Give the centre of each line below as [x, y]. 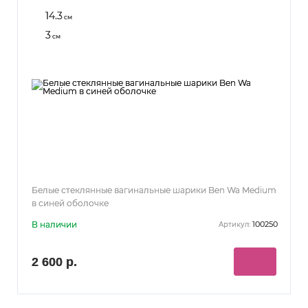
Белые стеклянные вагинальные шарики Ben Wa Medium [154, 190]
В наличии [54, 224]
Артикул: [234, 225]
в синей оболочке [70, 203]
